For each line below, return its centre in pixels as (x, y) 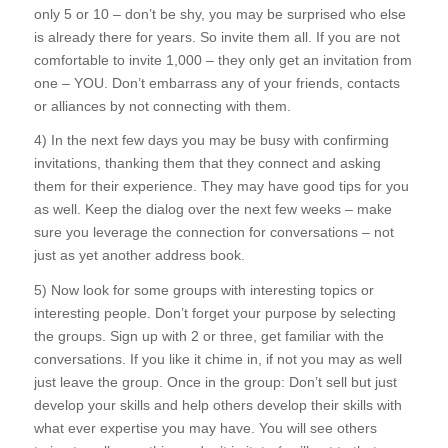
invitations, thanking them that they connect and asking (207, 163)
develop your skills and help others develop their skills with (217, 405)
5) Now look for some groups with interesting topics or (203, 290)
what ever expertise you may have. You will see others (205, 428)
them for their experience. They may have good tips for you (221, 186)
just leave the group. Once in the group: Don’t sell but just (215, 382)
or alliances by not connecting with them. (162, 105)
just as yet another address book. (139, 255)
